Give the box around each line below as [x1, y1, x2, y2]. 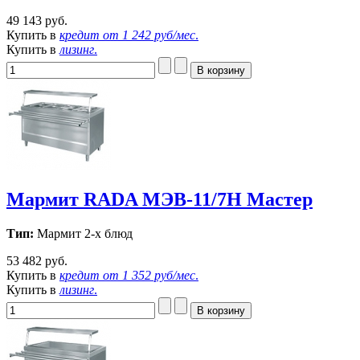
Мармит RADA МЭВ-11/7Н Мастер [6, 188, 313, 210]
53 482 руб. [6, 253, 67, 268]
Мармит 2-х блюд [34, 226, 133, 240]
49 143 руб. [6, 13, 67, 27]
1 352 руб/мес [122, 268, 195, 282]
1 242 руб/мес [122, 27, 195, 42]
